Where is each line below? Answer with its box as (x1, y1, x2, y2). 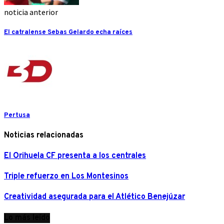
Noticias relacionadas (4, 130, 83, 140)
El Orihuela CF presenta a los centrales (4, 150, 146, 161)
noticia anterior (4, 7, 58, 17)
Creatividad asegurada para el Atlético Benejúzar (4, 192, 185, 202)
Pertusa (4, 110, 30, 119)
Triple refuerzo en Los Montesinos (4, 171, 128, 182)
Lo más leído (4, 212, 50, 223)
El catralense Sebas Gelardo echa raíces (4, 28, 132, 37)
